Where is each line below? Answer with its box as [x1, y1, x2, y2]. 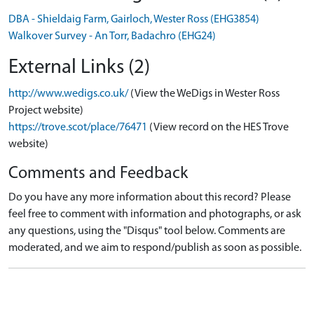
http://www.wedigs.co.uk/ [8, 88, 128, 100]
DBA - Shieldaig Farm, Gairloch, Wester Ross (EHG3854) [8, 13, 259, 25]
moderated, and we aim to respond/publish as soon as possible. [8, 242, 301, 254]
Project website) [8, 104, 83, 116]
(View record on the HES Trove [149, 121, 289, 133]
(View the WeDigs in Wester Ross [130, 88, 280, 100]
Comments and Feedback [8, 165, 188, 182]
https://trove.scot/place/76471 [8, 121, 147, 133]
